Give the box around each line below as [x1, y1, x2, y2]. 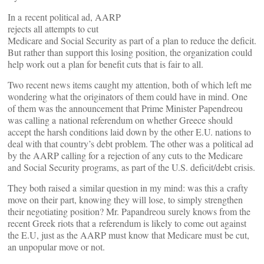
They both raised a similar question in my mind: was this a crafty [8, 181, 248, 194]
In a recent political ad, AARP [8, 11, 121, 23]
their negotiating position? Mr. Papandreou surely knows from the [8, 205, 250, 217]
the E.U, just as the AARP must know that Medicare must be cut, [8, 229, 249, 241]
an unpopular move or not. [8, 240, 105, 253]
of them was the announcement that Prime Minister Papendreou [8, 102, 243, 114]
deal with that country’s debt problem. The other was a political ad [8, 137, 253, 150]
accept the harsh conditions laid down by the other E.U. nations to [8, 126, 251, 138]
